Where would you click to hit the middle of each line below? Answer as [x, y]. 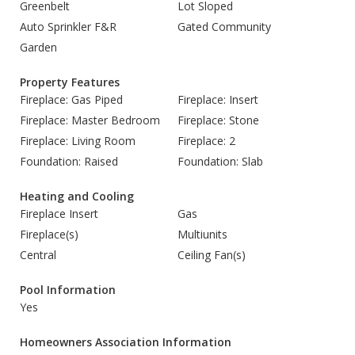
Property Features [70, 82]
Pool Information [68, 290]
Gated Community [224, 27]
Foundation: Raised [69, 161]
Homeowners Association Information [126, 342]
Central [38, 255]
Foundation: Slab [220, 161]
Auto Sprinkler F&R [68, 27]
